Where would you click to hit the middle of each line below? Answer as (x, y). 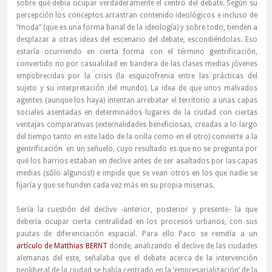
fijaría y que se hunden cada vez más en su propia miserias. (115, 185)
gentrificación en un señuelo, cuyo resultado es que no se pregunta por (137, 149)
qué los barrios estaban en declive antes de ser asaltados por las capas (137, 161)
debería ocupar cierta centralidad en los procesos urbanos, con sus (137, 222)
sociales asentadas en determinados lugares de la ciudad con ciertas (137, 113)
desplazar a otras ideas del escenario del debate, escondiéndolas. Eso (137, 40)
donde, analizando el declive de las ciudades (182, 246)
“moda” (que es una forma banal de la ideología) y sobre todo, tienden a (137, 28)
